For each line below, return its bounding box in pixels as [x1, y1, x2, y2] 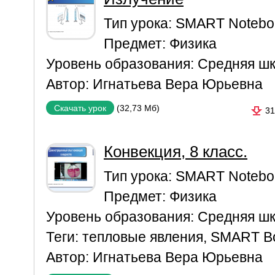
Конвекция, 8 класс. [104, 143, 247, 160]
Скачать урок [54, 103, 106, 113]
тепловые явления [82, 229, 203, 245]
